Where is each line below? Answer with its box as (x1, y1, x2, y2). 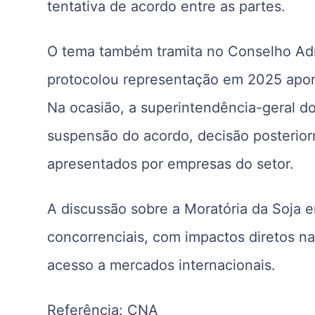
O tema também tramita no (47, 42, 229, 60)
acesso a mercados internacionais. (47, 256, 276, 274)
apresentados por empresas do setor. (47, 155, 295, 172)
